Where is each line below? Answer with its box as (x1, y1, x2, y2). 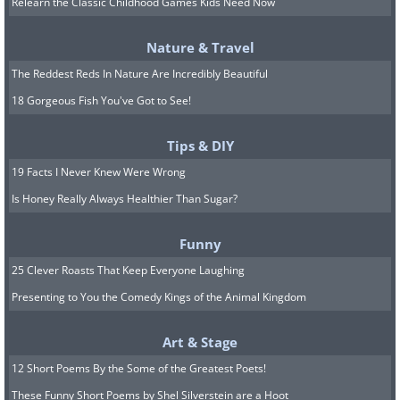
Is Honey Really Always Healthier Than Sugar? (12, 190, 237, 206)
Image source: (120, 320, 207, 337)
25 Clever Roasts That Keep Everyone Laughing (12, 262, 245, 278)
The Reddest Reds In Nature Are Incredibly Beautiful (12, 65, 268, 81)
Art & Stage (162, 332, 237, 351)
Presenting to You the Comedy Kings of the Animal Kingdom (12, 288, 306, 304)
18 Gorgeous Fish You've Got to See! (12, 92, 191, 108)
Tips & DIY (166, 136, 234, 154)
